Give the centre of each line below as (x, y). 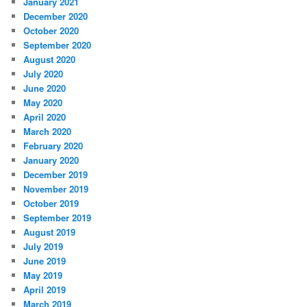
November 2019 (56, 189)
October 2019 (51, 204)
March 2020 (48, 132)
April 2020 (45, 117)
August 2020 (50, 60)
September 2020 (58, 45)
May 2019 (43, 275)
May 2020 (43, 103)
